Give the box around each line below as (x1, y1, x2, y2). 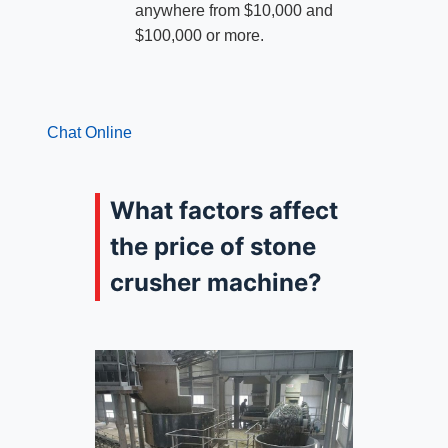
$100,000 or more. (134, 26, 264, 44)
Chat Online (46, 123, 132, 141)
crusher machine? (109, 267, 322, 297)
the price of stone (109, 231, 316, 261)
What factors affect (109, 195, 338, 225)
